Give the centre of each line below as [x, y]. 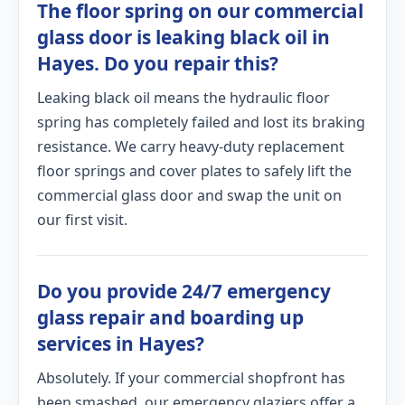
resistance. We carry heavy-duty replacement [191, 146]
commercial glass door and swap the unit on [189, 195]
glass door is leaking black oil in [184, 37]
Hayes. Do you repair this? [158, 63]
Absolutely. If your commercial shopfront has [191, 378]
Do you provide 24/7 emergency [184, 291]
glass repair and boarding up [170, 317]
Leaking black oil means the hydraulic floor [184, 98]
